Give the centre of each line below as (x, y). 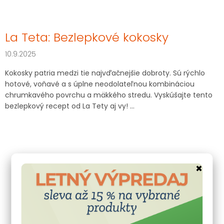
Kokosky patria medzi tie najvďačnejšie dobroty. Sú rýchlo (105, 73)
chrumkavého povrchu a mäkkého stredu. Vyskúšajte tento (109, 95)
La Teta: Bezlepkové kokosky (87, 37)
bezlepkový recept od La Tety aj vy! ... (70, 106)
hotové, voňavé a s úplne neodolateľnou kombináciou (100, 84)
